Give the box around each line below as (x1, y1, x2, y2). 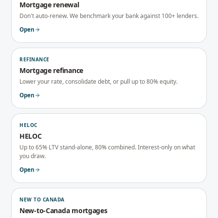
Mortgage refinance (19, 66, 83, 75)
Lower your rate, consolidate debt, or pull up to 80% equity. (19, 77, 178, 86)
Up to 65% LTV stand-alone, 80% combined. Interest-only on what (19, 143, 195, 151)
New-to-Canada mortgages (19, 206, 108, 215)
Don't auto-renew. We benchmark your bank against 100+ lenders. (19, 12, 199, 20)
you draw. (19, 152, 46, 160)
